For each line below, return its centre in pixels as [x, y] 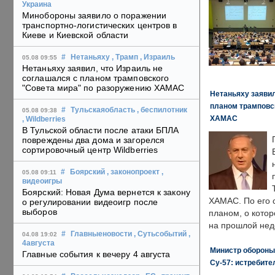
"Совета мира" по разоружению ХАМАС [103, 88]
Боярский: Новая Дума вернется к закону [106, 192]
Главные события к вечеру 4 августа [96, 254]
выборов [40, 212]
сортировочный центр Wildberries [90, 150]
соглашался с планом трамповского [96, 78]
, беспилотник [162, 110]
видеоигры [42, 181]
